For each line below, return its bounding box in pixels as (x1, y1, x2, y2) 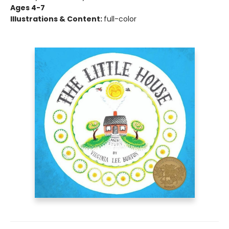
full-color (104, 14, 136, 24)
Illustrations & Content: (10, 14, 104, 24)
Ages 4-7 (10, 3, 45, 13)
